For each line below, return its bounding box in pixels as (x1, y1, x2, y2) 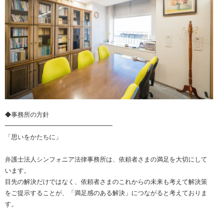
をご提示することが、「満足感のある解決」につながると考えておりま (5, 189, 207, 197)
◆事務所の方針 (5, 111, 49, 119)
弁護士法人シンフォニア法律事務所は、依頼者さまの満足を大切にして (5, 156, 207, 163)
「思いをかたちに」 (5, 133, 62, 141)
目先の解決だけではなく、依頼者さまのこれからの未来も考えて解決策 (5, 178, 207, 186)
